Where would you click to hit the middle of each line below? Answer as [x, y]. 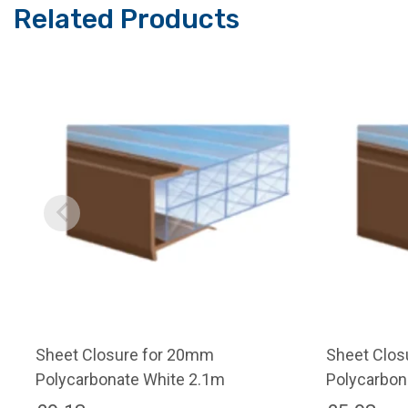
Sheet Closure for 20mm [125, 355]
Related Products [127, 19]
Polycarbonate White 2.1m [131, 380]
